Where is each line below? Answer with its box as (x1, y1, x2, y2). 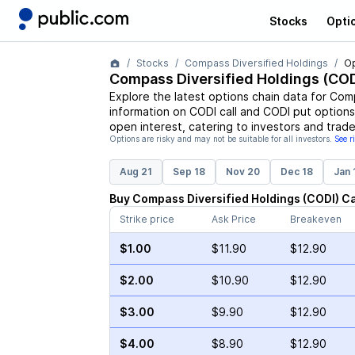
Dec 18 (280, 166, 313, 177)
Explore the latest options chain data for (109, 90, 330, 103)
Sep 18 (172, 166, 205, 177)
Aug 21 (119, 166, 152, 177)
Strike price (119, 213, 174, 225)
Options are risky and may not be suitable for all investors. (109, 134, 332, 143)
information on (109, 105, 189, 118)
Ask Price (211, 213, 256, 225)
